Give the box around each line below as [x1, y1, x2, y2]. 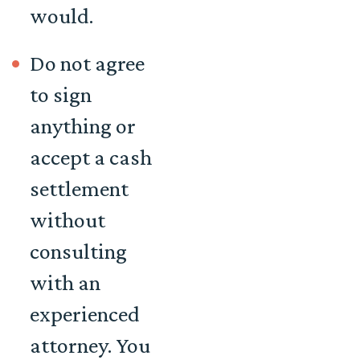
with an [30, 270, 100, 296]
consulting [30, 239, 127, 264]
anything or [30, 113, 136, 139]
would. [30, 3, 93, 29]
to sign [30, 82, 92, 108]
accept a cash [30, 145, 152, 170]
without [30, 207, 105, 233]
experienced [30, 301, 140, 327]
